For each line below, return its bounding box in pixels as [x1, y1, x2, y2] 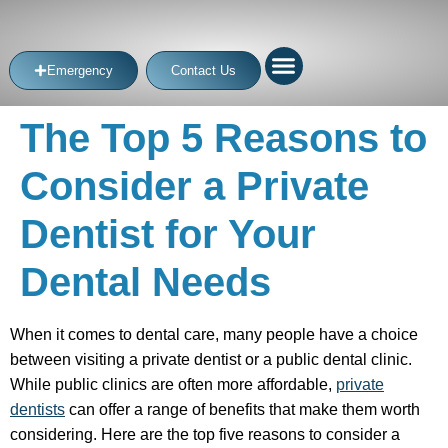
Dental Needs [20, 260, 271, 304]
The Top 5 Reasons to [20, 116, 427, 160]
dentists [10, 401, 65, 418]
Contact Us [171, 63, 236, 78]
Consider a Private [20, 164, 369, 208]
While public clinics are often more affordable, [10, 376, 336, 393]
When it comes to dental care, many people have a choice [10, 326, 418, 343]
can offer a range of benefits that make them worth [65, 401, 420, 418]
